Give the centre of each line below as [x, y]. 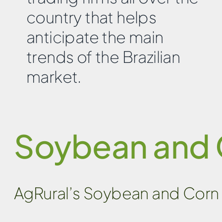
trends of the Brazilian [103, 57]
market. [54, 77]
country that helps [91, 17]
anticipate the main [95, 37]
